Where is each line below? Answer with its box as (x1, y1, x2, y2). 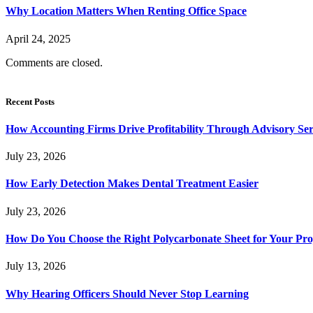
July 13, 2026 (6, 260, 66, 272)
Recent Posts (6, 96, 54, 107)
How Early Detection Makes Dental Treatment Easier (6, 177, 259, 190)
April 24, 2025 (6, 32, 71, 45)
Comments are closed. (6, 56, 103, 68)
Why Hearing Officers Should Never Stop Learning (6, 287, 249, 300)
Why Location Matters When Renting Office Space (6, 5, 247, 17)
